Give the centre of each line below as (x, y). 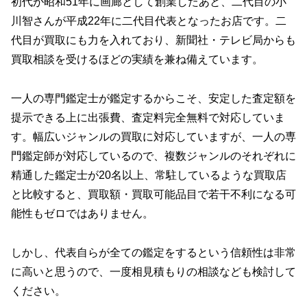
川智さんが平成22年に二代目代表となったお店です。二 (149, 21)
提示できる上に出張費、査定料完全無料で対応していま (148, 118)
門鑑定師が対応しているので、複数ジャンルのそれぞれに (153, 156)
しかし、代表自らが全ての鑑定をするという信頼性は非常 (153, 252)
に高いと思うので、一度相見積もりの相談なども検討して (153, 271)
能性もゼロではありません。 (82, 214)
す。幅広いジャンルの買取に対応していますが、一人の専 (153, 137)
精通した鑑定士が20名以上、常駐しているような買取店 (149, 175)
